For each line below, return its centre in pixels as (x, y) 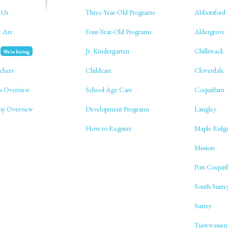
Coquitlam (209, 89)
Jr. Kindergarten (107, 51)
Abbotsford (210, 12)
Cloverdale (209, 70)
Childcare (98, 70)
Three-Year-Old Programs (120, 12)
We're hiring (17, 51)
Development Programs (117, 109)
